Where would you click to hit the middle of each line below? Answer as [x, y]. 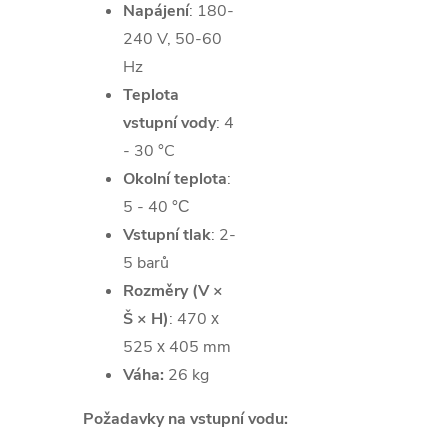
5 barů [146, 262]
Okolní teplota [175, 178]
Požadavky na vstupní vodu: [185, 418]
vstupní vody [169, 122]
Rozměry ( [160, 290]
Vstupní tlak [167, 234]
